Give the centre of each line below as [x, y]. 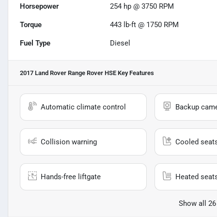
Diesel [120, 43]
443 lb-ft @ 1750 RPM [145, 25]
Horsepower [39, 7]
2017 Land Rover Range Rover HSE [68, 73]
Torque [31, 25]
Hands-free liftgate [71, 177]
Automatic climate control [83, 107]
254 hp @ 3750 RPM [142, 7]
